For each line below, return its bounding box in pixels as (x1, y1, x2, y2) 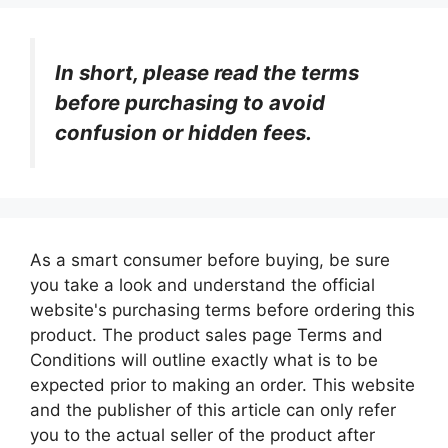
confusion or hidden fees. (55, 119, 312, 145)
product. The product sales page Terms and (30, 324, 383, 345)
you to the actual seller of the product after (30, 424, 375, 445)
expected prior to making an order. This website (30, 374, 415, 395)
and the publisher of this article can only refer (30, 399, 396, 420)
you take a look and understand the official (30, 274, 375, 295)
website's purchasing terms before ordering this (30, 299, 415, 320)
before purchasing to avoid (55, 89, 325, 115)
